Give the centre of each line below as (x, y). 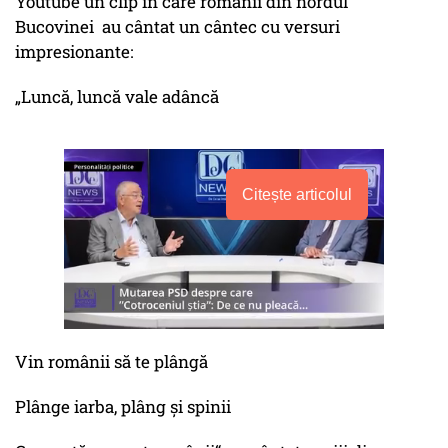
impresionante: (74, 52)
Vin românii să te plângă (111, 362)
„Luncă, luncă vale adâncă (117, 97)
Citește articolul (297, 195)
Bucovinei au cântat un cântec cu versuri (177, 27)
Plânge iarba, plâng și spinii (123, 407)
